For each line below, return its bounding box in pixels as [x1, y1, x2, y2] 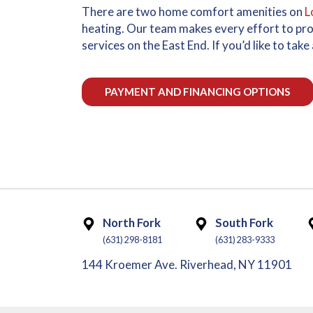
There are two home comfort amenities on [82, 4, 305, 20]
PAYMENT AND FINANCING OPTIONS [105, 85, 291, 98]
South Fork [215, 216, 273, 231]
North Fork [103, 216, 161, 231]
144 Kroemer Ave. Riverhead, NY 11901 [82, 257, 292, 272]
